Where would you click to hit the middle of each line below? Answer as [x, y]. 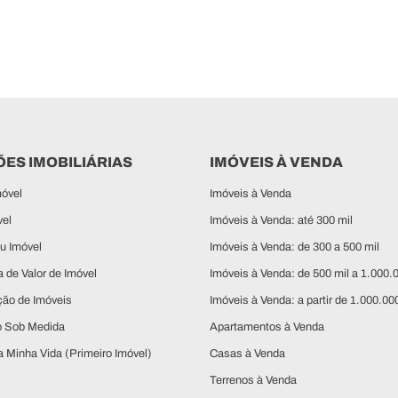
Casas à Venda [247, 353]
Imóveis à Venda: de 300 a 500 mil [294, 247]
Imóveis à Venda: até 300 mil [281, 220]
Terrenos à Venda [253, 380]
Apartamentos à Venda [267, 326]
